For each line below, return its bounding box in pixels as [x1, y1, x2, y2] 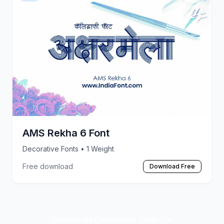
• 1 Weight [80, 144, 114, 153]
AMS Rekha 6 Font [22, 127, 109, 139]
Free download [22, 162, 73, 171]
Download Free [149, 162, 195, 170]
